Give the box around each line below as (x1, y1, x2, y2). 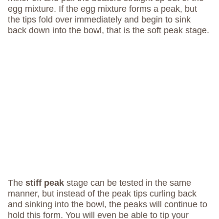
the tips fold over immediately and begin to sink (8, 15, 191, 24)
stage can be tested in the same (64, 178, 191, 188)
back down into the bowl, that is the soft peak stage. (8, 25, 209, 35)
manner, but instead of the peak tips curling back (8, 189, 197, 199)
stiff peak (25, 178, 64, 188)
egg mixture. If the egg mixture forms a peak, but (8, 4, 197, 14)
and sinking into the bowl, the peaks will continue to (8, 199, 207, 210)
